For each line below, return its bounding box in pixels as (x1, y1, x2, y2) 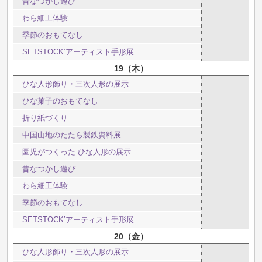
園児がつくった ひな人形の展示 (22, 147, 131, 156)
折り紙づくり (22, 113, 68, 122)
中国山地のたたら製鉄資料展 (22, 130, 121, 139)
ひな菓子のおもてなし (22, 96, 98, 105)
